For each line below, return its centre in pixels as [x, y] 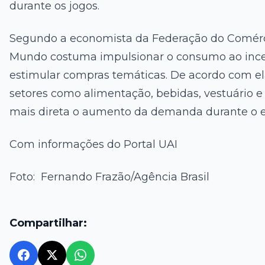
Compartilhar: [48, 223]
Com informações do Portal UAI [93, 144]
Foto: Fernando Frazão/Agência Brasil [109, 177]
